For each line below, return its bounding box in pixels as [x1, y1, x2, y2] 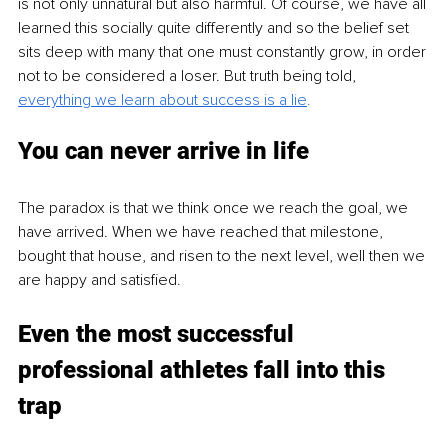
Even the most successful [18, 319, 300, 348]
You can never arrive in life [18, 136, 309, 165]
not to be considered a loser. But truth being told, [18, 65, 360, 86]
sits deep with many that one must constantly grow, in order [18, 41, 430, 62]
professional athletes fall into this [18, 355, 391, 384]
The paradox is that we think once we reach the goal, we [18, 197, 412, 218]
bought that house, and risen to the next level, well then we [18, 245, 429, 266]
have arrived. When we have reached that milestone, [18, 221, 387, 242]
